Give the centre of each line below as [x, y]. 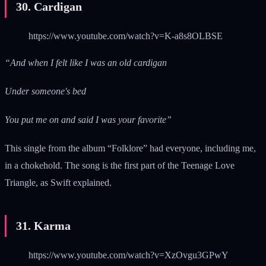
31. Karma [43, 226]
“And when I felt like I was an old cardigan [86, 62]
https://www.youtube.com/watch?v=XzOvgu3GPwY [129, 255]
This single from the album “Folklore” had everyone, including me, [130, 148]
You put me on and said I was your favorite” [88, 120]
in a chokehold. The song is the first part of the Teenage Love [120, 166]
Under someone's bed [45, 91]
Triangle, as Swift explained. [59, 183]
